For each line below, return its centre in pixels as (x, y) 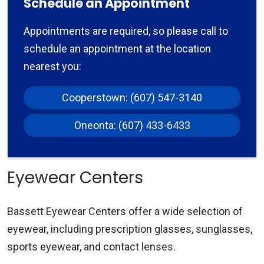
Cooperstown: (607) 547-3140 (132, 97)
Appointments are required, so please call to (126, 31)
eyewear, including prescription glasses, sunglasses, (130, 229)
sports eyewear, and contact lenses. (91, 246)
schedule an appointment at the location (117, 48)
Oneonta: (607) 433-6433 (132, 125)
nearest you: (52, 66)
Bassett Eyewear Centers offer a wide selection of (125, 211)
